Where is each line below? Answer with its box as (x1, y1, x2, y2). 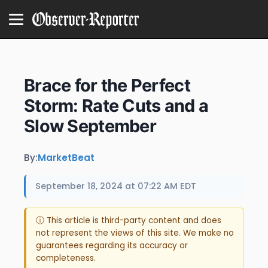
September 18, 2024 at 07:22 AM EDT (35, 180, 196, 192)
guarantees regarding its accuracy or (36, 239, 188, 251)
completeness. (36, 252, 96, 264)
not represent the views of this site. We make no (36, 227, 234, 239)
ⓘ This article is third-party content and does (36, 214, 221, 226)
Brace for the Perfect (24, 75, 190, 96)
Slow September (24, 115, 156, 136)
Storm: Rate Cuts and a (24, 95, 209, 116)
